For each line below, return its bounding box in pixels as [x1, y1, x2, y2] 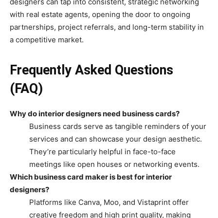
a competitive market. [10, 35, 84, 44]
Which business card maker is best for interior [10, 172, 172, 182]
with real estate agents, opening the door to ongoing [10, 9, 190, 19]
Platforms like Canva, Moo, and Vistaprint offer [29, 197, 189, 207]
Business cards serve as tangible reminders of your [29, 121, 206, 131]
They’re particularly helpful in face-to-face [29, 146, 176, 156]
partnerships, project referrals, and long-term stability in [10, 22, 204, 32]
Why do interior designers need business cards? [10, 109, 180, 118]
